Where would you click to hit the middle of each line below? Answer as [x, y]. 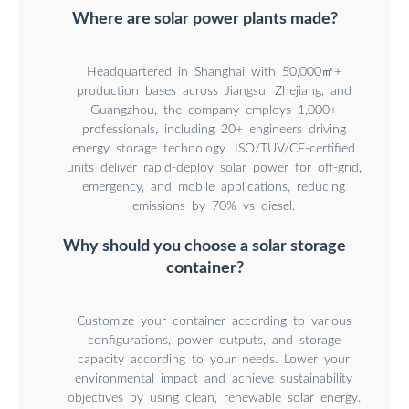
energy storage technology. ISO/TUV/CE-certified [214, 149]
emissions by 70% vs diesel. [214, 207]
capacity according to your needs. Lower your [214, 360]
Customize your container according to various [214, 322]
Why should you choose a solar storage [204, 246]
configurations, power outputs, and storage [214, 341]
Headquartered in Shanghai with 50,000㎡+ [214, 73]
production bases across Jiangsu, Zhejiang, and [214, 92]
